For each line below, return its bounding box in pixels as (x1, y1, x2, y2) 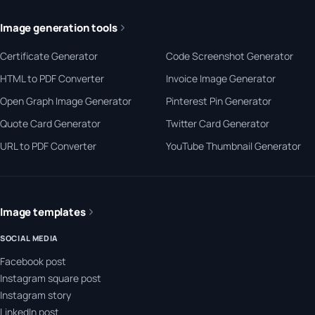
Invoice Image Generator (166, 71, 276, 85)
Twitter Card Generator (166, 116, 269, 130)
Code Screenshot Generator (166, 49, 293, 63)
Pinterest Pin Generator (166, 94, 271, 108)
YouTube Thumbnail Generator (166, 139, 301, 153)
